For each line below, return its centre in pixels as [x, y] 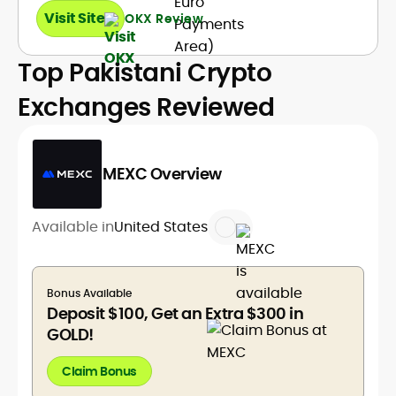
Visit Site [74, 18]
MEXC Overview [162, 174]
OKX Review [164, 18]
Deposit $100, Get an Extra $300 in [175, 313]
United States [161, 227]
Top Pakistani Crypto [145, 73]
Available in [73, 227]
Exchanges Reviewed [146, 107]
